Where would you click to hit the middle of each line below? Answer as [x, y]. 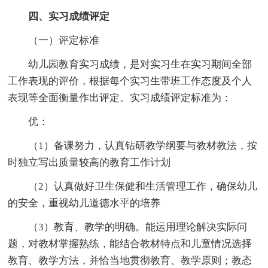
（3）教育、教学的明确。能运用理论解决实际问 [138, 227]
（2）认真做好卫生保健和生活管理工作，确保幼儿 [143, 186]
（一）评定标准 [64, 40]
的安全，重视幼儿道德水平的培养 [84, 203]
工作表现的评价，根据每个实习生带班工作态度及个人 [130, 81]
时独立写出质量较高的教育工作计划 [89, 162]
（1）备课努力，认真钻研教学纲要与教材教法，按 [143, 145]
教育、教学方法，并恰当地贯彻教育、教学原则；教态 [130, 260]
